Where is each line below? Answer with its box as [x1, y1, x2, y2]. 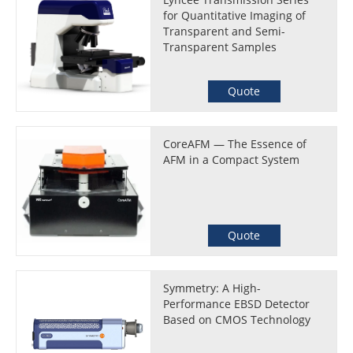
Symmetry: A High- [163, 281, 262, 295]
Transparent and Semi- [163, 24, 286, 39]
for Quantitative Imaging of [163, 8, 307, 23]
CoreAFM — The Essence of [163, 136, 307, 151]
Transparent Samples [163, 39, 277, 54]
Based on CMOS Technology [163, 312, 311, 327]
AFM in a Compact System [163, 152, 300, 167]
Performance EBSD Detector [163, 296, 310, 311]
